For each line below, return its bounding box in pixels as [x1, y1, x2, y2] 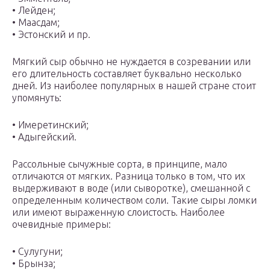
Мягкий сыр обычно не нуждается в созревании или [12, 56, 251, 67]
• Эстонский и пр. [12, 29, 90, 40]
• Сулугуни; [12, 246, 63, 257]
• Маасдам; [12, 17, 60, 28]
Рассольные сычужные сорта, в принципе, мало [12, 159, 227, 170]
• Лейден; [12, 5, 55, 16]
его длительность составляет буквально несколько [12, 68, 242, 80]
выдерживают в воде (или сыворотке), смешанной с [12, 183, 250, 194]
